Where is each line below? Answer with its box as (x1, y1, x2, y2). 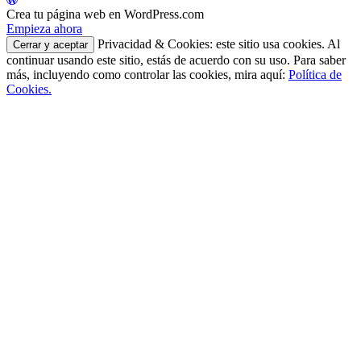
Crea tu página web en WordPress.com (6, 6, 204, 21)
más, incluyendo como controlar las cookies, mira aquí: (6, 67, 288, 81)
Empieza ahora (6, 21, 82, 35)
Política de (288, 67, 342, 81)
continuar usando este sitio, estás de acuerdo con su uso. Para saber (6, 52, 346, 67)
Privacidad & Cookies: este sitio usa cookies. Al (94, 36, 340, 51)
